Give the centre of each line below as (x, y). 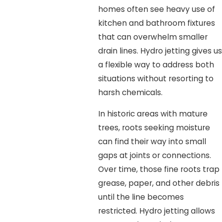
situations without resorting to (156, 78)
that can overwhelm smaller (153, 37)
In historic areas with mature (153, 114)
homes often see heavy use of (156, 9)
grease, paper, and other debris (159, 183)
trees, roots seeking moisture (154, 128)
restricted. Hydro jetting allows (156, 211)
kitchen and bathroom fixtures (156, 23)
